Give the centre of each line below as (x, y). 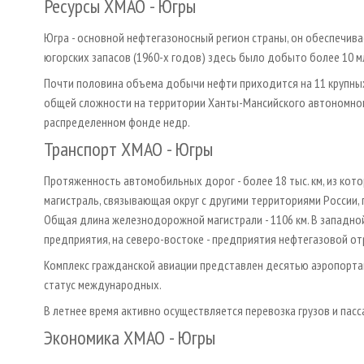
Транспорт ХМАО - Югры (128, 149)
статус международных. (103, 284)
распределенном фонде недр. (117, 121)
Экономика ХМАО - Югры (130, 337)
